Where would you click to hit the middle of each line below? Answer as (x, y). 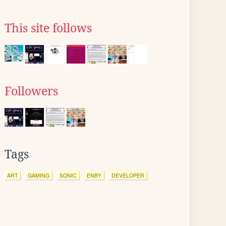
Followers (31, 91)
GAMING (39, 175)
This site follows (48, 28)
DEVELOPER (128, 175)
